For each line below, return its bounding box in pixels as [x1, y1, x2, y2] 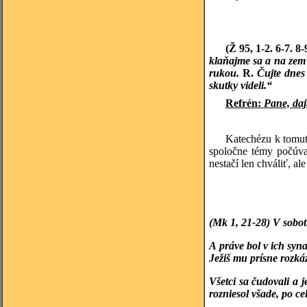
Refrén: [225, 97, 261, 109]
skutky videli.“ [209, 79, 272, 91]
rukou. [209, 67, 243, 79]
